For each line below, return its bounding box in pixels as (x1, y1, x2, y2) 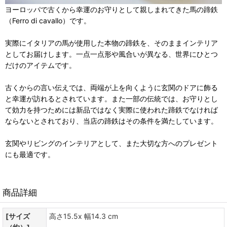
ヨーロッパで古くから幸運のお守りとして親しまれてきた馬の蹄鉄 (5, 5, 218, 14)
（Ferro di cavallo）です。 (5, 16, 91, 25)
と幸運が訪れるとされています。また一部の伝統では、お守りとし (5, 94, 218, 103)
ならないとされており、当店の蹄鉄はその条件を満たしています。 (5, 116, 218, 125)
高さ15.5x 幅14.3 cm (49, 211, 118, 220)
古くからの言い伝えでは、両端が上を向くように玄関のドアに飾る (5, 83, 218, 92)
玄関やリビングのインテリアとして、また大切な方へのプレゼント (5, 138, 218, 147)
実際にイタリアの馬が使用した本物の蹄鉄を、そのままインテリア (5, 38, 218, 47)
